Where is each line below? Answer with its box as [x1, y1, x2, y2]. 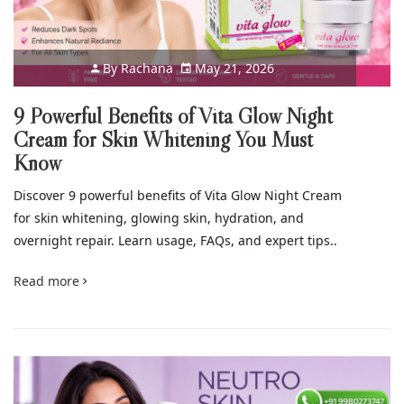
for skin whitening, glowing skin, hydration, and [14, 208, 304, 226]
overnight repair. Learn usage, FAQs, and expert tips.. [14, 231, 337, 249]
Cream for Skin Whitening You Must [14, 125, 313, 152]
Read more [14, 271, 83, 289]
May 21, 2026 [191, 59, 275, 77]
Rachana [121, 59, 174, 77]
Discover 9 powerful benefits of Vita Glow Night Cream [14, 186, 342, 204]
